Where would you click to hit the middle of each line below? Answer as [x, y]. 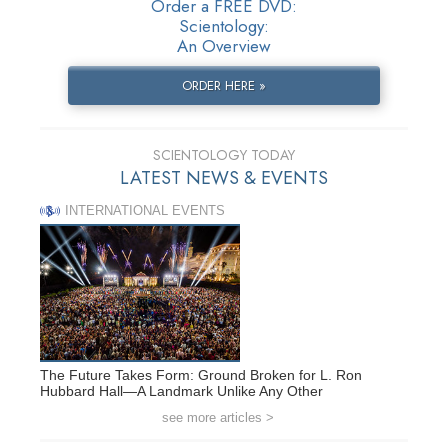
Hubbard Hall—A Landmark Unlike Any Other [181, 390]
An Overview [224, 46]
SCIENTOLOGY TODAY [224, 155]
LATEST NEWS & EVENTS [224, 178]
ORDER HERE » [223, 86]
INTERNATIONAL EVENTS [145, 211]
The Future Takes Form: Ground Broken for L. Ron [201, 374]
